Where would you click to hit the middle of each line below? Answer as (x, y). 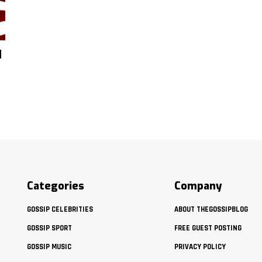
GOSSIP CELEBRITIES (60, 209)
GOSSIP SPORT (49, 228)
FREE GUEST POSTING (208, 228)
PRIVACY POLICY (200, 247)
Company (198, 186)
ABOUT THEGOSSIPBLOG (211, 209)
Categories (56, 186)
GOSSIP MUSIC (49, 247)
